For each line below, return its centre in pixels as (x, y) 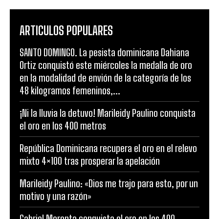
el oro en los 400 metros (63, 126)
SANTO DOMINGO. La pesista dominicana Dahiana (104, 53)
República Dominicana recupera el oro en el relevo (108, 148)
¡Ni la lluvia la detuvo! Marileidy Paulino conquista (108, 113)
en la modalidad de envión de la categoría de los (105, 78)
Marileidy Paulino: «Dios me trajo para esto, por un (109, 184)
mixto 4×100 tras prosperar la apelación (90, 161)
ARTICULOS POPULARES (66, 31)
